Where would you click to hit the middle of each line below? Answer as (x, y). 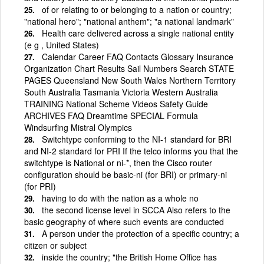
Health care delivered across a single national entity (138, 33)
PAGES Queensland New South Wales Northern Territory (130, 80)
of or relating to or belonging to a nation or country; (137, 9)
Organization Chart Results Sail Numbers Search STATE (129, 68)
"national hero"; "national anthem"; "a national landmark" (129, 21)
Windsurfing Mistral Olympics (78, 127)
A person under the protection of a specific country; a (141, 233)
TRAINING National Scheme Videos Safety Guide (116, 103)
